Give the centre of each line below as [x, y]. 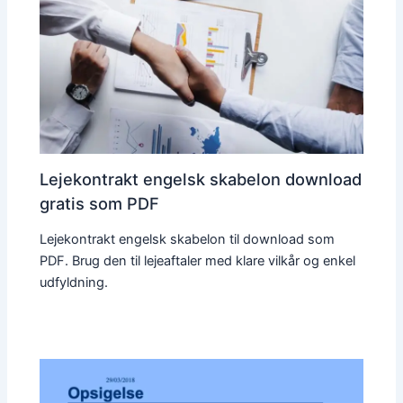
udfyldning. [74, 283]
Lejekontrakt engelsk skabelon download [201, 179]
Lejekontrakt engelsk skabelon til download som [188, 240]
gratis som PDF [100, 203]
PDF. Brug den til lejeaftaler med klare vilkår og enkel [198, 261]
